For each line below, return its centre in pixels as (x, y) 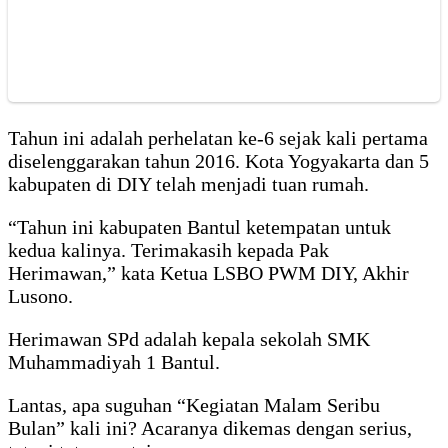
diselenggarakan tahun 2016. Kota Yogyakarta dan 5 (218, 160)
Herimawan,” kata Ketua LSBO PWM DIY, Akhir (208, 272)
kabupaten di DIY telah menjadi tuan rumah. (188, 183)
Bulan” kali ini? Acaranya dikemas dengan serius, (210, 427)
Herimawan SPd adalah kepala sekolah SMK (189, 338)
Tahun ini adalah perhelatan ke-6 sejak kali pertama (218, 137)
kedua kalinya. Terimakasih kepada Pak (168, 249)
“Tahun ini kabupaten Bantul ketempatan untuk (199, 226)
